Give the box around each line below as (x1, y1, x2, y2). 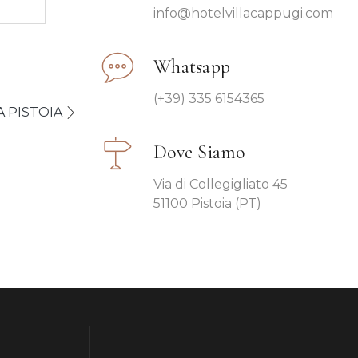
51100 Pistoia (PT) (153, 195, 261, 211)
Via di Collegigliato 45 (153, 176, 288, 192)
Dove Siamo (153, 141, 245, 165)
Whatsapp (153, 55, 230, 79)
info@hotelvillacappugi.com (153, 5, 333, 21)
